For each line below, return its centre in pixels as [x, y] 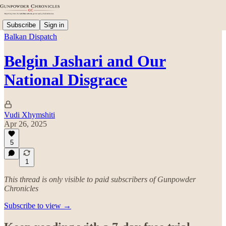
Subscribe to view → [38, 206]
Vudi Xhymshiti [30, 115]
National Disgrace [66, 80]
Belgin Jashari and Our [85, 61]
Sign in [54, 25]
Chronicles [21, 188]
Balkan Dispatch [31, 37]
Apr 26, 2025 [25, 124]
